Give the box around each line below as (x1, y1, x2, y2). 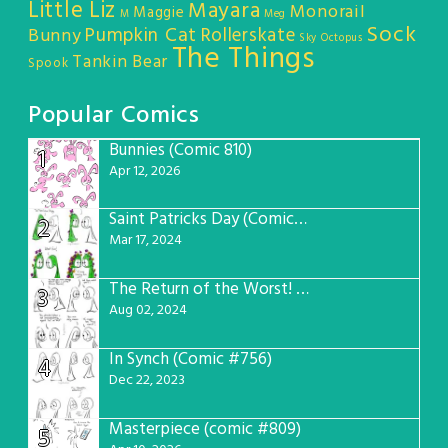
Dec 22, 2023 (109, 368, 185, 392)
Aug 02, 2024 (109, 298, 187, 322)
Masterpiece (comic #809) (109, 415, 301, 443)
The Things (171, 35, 315, 83)
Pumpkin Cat (85, 20, 197, 52)
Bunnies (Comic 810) (109, 136, 252, 164)
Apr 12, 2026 (109, 159, 180, 183)
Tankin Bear (72, 47, 168, 77)
